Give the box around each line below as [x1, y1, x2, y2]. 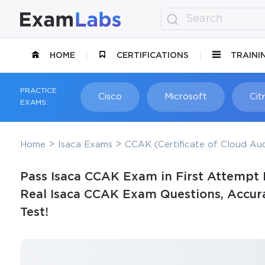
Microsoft [164, 92, 207, 101]
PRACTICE [20, 88, 57, 95]
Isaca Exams [57, 140, 112, 148]
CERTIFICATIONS [117, 51, 189, 59]
